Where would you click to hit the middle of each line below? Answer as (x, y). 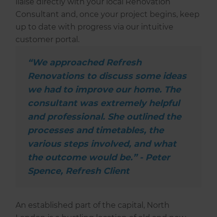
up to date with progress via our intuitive (95, 27)
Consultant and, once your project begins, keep (108, 15)
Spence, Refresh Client (79, 171)
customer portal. (48, 40)
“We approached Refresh (85, 63)
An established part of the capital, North (93, 205)
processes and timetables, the (96, 131)
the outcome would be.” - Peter (99, 158)
